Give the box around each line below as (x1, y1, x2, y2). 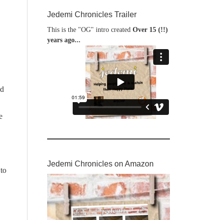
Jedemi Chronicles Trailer (47, 10, 137, 19)
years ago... (47, 36, 81, 44)
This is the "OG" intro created (47, 26, 133, 33)
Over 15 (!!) (133, 26, 168, 33)
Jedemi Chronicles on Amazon (47, 160, 154, 168)
